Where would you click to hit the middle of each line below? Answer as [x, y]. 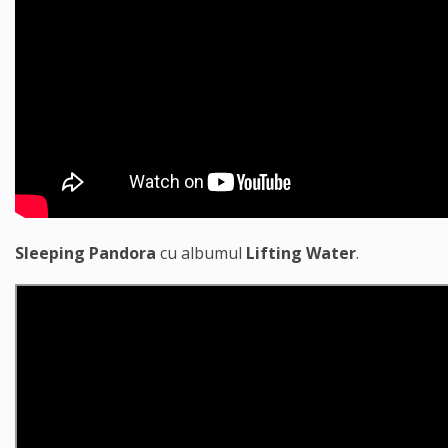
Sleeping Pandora [85, 253]
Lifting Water [301, 253]
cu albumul [201, 253]
